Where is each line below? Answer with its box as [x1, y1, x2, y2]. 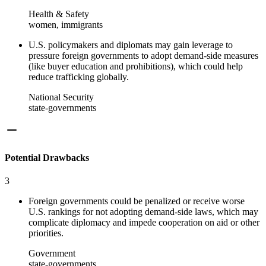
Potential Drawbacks [5, 152, 89, 163]
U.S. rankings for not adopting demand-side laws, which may [28, 207, 258, 217]
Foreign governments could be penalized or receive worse [28, 196, 245, 206]
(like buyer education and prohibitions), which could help [28, 61, 243, 72]
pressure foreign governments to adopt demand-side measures [28, 50, 258, 61]
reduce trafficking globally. [28, 72, 129, 83]
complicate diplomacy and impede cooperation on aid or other [28, 217, 259, 227]
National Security [28, 92, 94, 103]
